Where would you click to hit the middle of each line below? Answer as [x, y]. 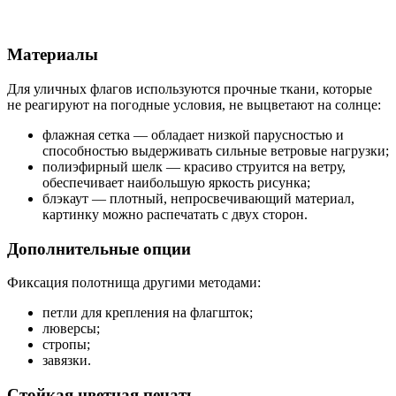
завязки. [67, 361]
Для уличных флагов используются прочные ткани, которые [190, 89]
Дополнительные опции [99, 248]
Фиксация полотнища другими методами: [134, 283]
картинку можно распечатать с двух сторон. [175, 215]
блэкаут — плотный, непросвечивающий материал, [198, 199]
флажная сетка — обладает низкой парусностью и [193, 135]
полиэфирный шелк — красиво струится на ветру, [194, 167]
